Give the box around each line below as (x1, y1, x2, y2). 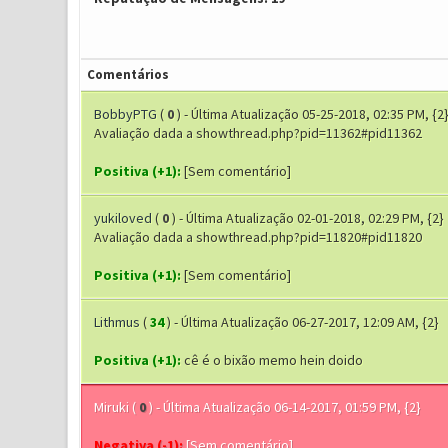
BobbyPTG (93, 105, 157, 123)
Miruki (93, 398, 129, 416)
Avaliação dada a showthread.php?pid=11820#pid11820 (93, 228, 422, 246)
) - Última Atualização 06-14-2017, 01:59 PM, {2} (148, 398, 421, 416)
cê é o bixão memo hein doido (180, 351, 363, 369)
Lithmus (93, 313, 140, 331)
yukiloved (93, 209, 152, 227)
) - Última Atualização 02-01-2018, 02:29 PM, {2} (171, 209, 444, 227)
